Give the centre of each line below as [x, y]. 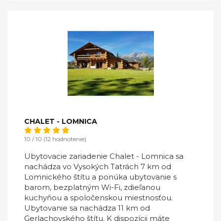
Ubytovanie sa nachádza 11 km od [87, 208]
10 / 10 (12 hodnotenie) [55, 139]
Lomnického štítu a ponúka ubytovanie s [100, 177]
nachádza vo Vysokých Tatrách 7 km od [98, 166]
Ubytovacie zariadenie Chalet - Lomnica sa [104, 156]
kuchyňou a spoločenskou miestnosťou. [98, 198]
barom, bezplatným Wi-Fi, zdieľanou [92, 187]
